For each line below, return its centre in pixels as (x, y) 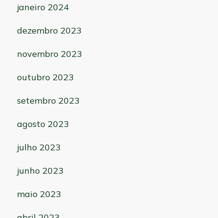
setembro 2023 (48, 101)
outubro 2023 (45, 77)
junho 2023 (40, 171)
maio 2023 (39, 194)
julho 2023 (39, 147)
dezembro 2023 (49, 31)
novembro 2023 (49, 54)
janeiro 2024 (43, 7)
